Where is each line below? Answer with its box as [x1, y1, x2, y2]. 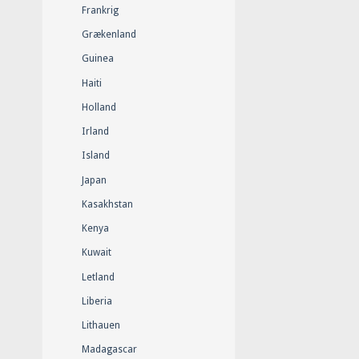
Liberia [82, 295, 112, 307]
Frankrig [82, 4, 119, 16]
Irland [82, 126, 109, 138]
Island [82, 150, 110, 162]
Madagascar [82, 344, 137, 356]
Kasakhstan [82, 198, 133, 210]
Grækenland [82, 29, 136, 41]
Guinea [82, 53, 114, 65]
